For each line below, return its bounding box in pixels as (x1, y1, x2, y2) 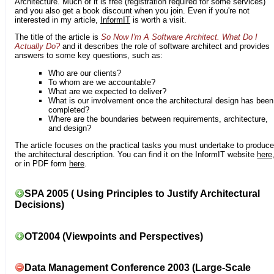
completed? (48, 105, 89, 114)
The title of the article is (15, 32, 101, 42)
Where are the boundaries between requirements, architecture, (48, 114, 268, 124)
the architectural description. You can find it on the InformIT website (15, 150, 257, 160)
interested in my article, (15, 15, 100, 25)
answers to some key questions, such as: (15, 51, 163, 61)
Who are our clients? (48, 68, 121, 78)
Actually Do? (15, 42, 60, 51)
